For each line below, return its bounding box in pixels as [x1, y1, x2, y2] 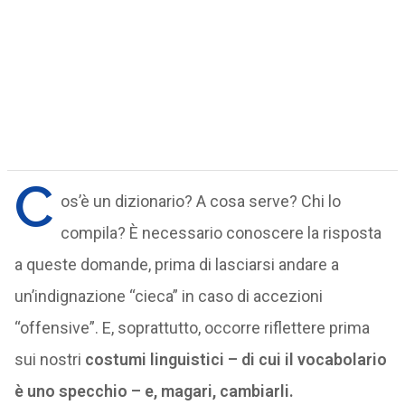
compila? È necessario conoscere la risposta [60, 223, 381, 242]
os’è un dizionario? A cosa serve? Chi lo [60, 192, 341, 211]
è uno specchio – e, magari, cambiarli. [14, 381, 294, 400]
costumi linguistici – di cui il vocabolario [80, 350, 387, 369]
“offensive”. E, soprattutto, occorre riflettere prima [14, 318, 370, 337]
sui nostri [14, 350, 81, 369]
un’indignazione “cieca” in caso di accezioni [14, 287, 323, 306]
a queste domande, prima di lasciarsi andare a [14, 255, 339, 274]
